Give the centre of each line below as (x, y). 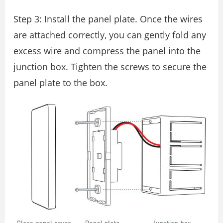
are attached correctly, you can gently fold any (110, 35)
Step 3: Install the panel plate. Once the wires (108, 19)
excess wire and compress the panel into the (107, 51)
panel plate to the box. (60, 83)
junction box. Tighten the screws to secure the (110, 67)
